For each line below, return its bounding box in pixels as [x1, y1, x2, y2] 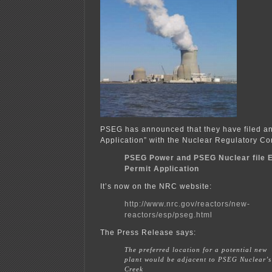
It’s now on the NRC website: [100, 182, 212, 191]
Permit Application [124, 164, 199, 173]
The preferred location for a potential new [124, 245, 267, 253]
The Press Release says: [100, 228, 196, 237]
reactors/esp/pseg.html [124, 210, 212, 219]
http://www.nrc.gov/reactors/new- [124, 199, 250, 208]
